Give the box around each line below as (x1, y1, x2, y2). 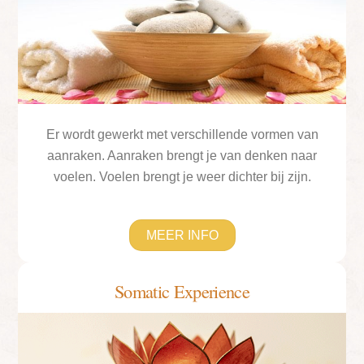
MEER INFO (145, 227, 219, 242)
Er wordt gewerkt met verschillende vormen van (45, 128, 318, 142)
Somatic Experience (115, 278, 249, 303)
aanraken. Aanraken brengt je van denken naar (47, 149, 317, 163)
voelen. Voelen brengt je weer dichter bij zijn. (53, 170, 311, 184)
